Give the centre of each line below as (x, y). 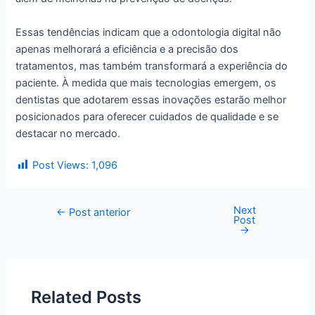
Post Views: (61, 166)
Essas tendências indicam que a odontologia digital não (149, 32)
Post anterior (98, 212)
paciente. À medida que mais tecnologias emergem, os (146, 83)
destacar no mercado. (68, 133)
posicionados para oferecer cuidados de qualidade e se (147, 116)
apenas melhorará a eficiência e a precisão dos (127, 49)
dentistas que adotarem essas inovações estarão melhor (151, 99)
